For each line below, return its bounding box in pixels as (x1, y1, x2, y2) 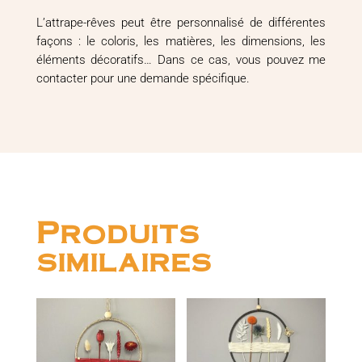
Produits (36, 211, 200, 250)
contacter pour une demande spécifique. (36, 70, 250, 86)
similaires (36, 239, 212, 279)
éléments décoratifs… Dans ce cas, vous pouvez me (36, 52, 326, 67)
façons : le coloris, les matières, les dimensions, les (36, 33, 326, 48)
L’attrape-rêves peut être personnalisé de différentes (36, 15, 326, 30)
